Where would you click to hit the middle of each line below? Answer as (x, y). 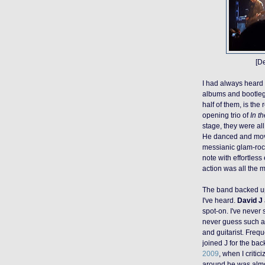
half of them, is (226, 105)
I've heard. (220, 201)
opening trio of (226, 115)
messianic (219, 147)
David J (250, 201)
